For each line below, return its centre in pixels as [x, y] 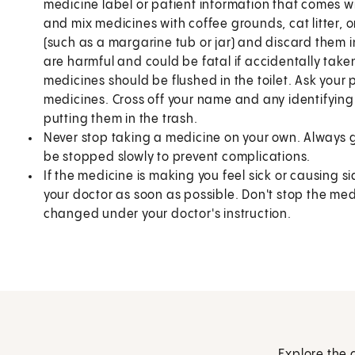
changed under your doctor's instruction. [167, 214]
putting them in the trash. [120, 119]
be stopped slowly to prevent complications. [177, 157]
